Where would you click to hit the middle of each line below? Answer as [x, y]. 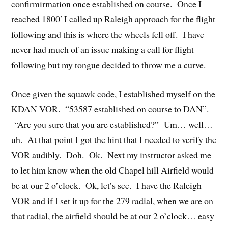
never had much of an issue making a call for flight [103, 49]
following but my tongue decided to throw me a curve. [109, 64]
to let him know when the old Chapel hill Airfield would [113, 170]
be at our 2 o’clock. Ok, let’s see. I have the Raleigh [107, 185]
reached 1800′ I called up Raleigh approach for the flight [113, 19]
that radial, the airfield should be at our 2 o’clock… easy [113, 216]
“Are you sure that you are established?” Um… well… [112, 124]
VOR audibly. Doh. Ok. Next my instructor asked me [111, 154]
